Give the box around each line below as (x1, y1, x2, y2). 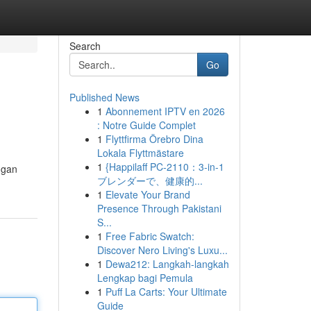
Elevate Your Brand (105, 187, 190, 201)
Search (69, 39, 101, 53)
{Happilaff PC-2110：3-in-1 (105, 160, 224, 174)
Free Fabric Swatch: (105, 229, 194, 243)
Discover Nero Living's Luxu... (96, 243, 228, 257)
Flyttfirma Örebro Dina (105, 132, 203, 146)
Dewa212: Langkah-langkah (105, 257, 229, 271)
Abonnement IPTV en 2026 (105, 104, 225, 118)
